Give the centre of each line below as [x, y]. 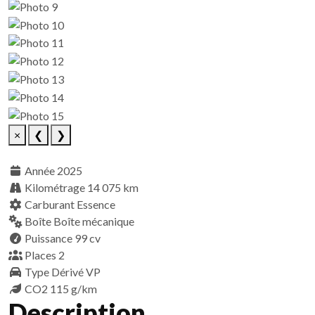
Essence [96, 205]
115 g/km [73, 289]
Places [40, 255]
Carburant [50, 205]
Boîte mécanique [94, 221]
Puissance [49, 238]
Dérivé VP [76, 272]
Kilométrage [55, 188]
